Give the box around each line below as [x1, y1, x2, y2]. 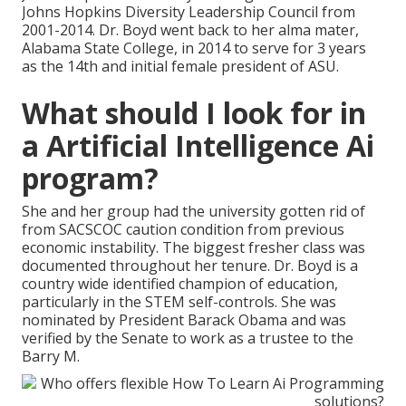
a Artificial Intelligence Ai [22, 126, 374, 166]
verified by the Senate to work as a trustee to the [22, 328, 353, 349]
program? [22, 159, 159, 198]
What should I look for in [22, 93, 366, 133]
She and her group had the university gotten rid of [22, 201, 365, 222]
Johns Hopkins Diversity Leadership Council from [22, 2, 355, 23]
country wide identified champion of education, [22, 274, 338, 295]
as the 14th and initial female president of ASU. [22, 56, 339, 77]
